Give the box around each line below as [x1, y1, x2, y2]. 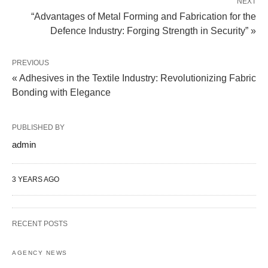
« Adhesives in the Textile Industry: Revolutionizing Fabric [12, 73, 256, 84]
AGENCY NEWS [12, 249, 68, 257]
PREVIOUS [12, 59, 49, 68]
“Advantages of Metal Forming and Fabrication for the [31, 11, 256, 22]
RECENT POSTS [12, 220, 68, 229]
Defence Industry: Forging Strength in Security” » [50, 26, 256, 36]
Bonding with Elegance [12, 87, 111, 98]
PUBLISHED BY [12, 123, 65, 132]
